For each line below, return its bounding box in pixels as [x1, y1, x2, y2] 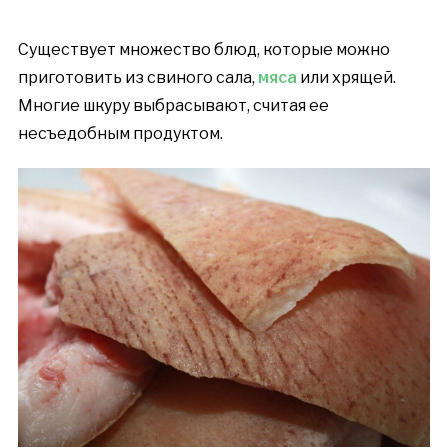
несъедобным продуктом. [17, 124, 223, 143]
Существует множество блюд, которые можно [17, 40, 390, 59]
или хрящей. [296, 68, 396, 87]
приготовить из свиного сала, [17, 68, 258, 87]
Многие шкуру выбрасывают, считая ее [17, 96, 329, 115]
